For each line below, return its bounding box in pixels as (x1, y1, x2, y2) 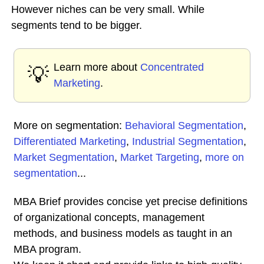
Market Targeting (120, 151, 199, 163)
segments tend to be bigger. (11, 19, 142, 31)
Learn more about (54, 61, 140, 73)
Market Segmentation (14, 151, 114, 163)
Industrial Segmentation (132, 136, 243, 147)
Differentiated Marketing (14, 136, 126, 147)
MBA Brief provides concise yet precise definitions (14, 196, 247, 207)
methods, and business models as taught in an (14, 227, 232, 239)
